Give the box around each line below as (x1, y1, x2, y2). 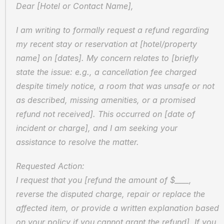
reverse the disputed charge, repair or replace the (16, 189, 205, 199)
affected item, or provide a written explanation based (16, 203, 219, 213)
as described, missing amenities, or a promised (16, 95, 195, 105)
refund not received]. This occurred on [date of (16, 109, 195, 119)
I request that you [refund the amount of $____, (16, 175, 191, 185)
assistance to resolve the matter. (16, 137, 139, 147)
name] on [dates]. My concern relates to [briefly (16, 53, 198, 63)
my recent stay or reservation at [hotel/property (16, 39, 197, 49)
